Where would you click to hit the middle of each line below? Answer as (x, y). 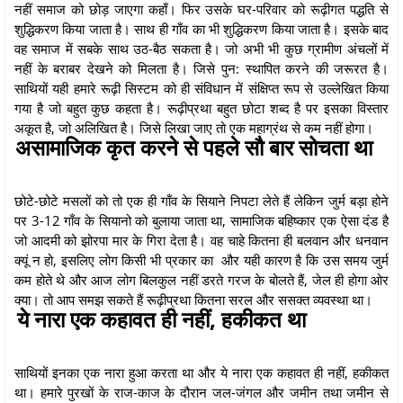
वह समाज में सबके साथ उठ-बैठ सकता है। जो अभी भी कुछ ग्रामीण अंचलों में (201, 48)
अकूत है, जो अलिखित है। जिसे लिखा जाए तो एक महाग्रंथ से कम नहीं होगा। (196, 127)
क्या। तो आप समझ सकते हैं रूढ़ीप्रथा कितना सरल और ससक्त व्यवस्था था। (193, 299)
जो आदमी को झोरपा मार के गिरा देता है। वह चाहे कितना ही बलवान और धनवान (201, 240)
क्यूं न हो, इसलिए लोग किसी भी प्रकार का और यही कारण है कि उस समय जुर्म (201, 260)
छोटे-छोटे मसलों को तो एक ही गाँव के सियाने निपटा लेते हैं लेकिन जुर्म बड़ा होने (201, 200)
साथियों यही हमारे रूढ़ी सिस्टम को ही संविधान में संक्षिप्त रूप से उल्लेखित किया (201, 88)
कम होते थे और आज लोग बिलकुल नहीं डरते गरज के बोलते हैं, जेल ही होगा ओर (201, 279)
